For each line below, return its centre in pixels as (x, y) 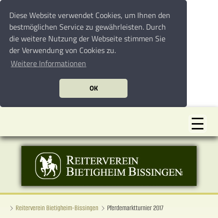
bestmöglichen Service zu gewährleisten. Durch (88, 27)
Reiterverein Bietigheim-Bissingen (57, 208)
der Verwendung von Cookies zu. (63, 50)
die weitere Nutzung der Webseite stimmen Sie (88, 39)
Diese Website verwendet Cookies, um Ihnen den (90, 15)
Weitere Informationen (49, 64)
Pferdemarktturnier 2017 (135, 208)
